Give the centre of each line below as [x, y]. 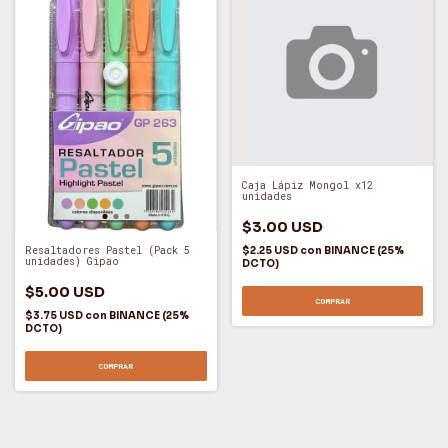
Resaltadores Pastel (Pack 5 [107, 250]
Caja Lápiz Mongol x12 [307, 185]
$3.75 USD [55, 315]
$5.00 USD [65, 291]
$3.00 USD [282, 226]
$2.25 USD [270, 250]
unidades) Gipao [72, 261]
